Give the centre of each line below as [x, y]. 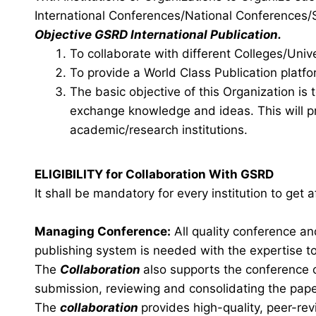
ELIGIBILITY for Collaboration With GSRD [154, 174]
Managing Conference [101, 231]
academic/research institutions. [159, 130]
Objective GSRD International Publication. [158, 35]
